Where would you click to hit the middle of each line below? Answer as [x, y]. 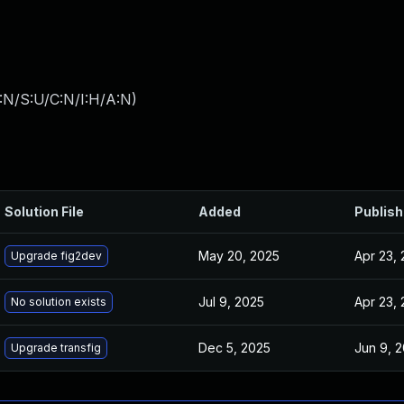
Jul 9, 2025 [231, 302]
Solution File [44, 211]
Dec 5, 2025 [234, 348]
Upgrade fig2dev [56, 256]
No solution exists [59, 302]
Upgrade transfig [56, 348]
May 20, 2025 [239, 256]
